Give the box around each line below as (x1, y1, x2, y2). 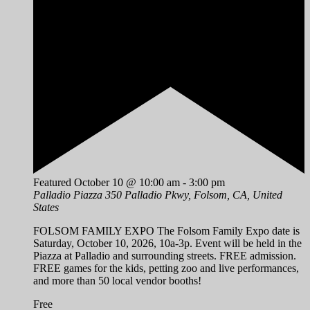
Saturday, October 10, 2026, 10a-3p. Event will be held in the (33, 237, 302, 249)
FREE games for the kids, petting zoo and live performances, (33, 262, 299, 274)
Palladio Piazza (33, 188, 105, 201)
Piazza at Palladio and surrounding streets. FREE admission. (33, 249, 296, 262)
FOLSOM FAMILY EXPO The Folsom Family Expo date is (33, 224, 300, 237)
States (33, 201, 59, 213)
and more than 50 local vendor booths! (33, 274, 201, 286)
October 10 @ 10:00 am (74, 176, 180, 188)
